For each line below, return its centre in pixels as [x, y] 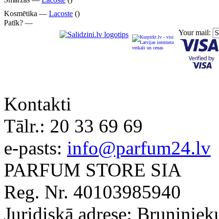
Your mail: [196, 33]
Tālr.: [27, 126]
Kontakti [38, 104]
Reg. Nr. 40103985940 [92, 192]
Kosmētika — [26, 13]
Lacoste [61, 13]
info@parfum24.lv [139, 148]
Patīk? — [18, 23]
